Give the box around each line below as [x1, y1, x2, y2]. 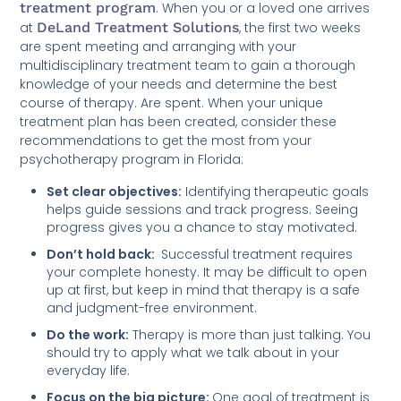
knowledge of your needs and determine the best [20, 74, 338, 93]
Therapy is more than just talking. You [129, 325, 371, 344]
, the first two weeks [239, 18, 362, 37]
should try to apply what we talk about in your [47, 343, 340, 362]
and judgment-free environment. [47, 298, 258, 317]
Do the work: [47, 325, 130, 344]
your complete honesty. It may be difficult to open [47, 262, 368, 281]
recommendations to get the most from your [20, 131, 312, 149]
